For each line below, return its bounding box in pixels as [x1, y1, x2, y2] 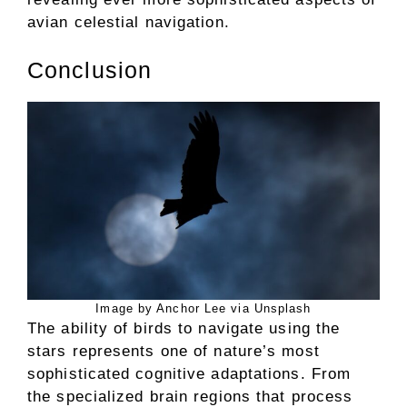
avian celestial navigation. [27, 13, 230, 31]
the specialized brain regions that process [27, 388, 353, 405]
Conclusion [27, 57, 152, 83]
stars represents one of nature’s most [27, 342, 320, 360]
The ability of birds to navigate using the [27, 320, 341, 337]
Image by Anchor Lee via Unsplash [95, 302, 312, 315]
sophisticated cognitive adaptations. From [27, 365, 352, 382]
